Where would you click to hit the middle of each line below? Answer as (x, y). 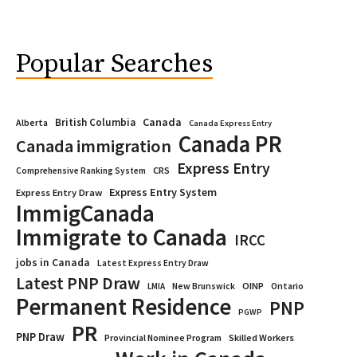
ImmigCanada (85, 213)
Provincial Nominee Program (163, 337)
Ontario (287, 285)
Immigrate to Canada (122, 237)
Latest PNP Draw (78, 283)
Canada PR (230, 144)
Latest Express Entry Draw (153, 263)
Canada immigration (94, 145)
